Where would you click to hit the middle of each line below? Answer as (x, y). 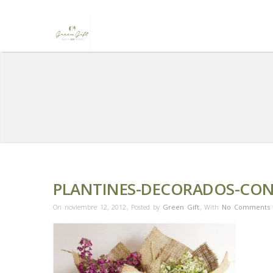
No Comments (246, 207)
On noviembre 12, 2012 (90, 207)
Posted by (147, 207)
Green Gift (181, 207)
